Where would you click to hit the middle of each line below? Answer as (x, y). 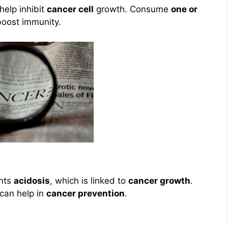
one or (184, 9)
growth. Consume (132, 9)
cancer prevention (85, 193)
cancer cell (70, 9)
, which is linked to (89, 180)
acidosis (32, 180)
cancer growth (159, 180)
